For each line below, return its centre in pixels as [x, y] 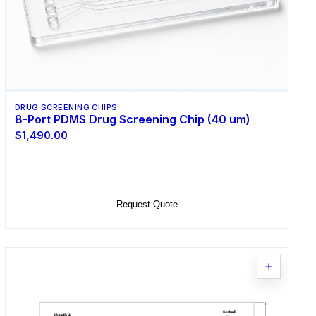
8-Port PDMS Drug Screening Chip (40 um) [132, 120]
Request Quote [147, 205]
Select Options [147, 170]
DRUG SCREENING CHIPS [66, 108]
